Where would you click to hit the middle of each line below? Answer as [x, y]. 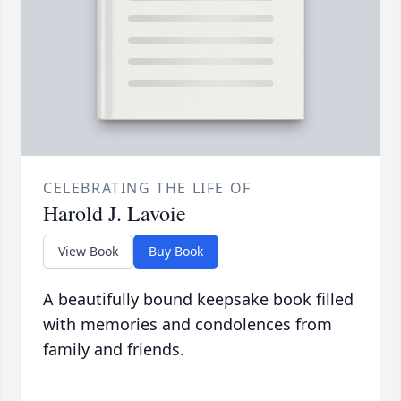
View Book [88, 252]
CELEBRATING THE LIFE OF [147, 188]
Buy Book [176, 252]
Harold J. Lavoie [115, 213]
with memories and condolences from [188, 324]
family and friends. [114, 350]
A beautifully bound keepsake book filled [198, 299]
